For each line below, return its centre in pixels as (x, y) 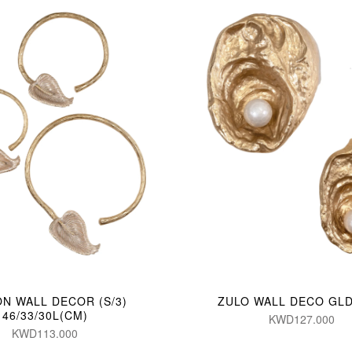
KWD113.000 (45, 333)
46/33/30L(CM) (45, 315)
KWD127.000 (301, 319)
